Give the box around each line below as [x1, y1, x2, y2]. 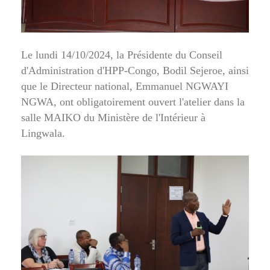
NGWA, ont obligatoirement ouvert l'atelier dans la [21, 95, 245, 108]
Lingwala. [21, 127, 65, 139]
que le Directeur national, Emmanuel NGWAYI [21, 80, 228, 92]
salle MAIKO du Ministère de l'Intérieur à [21, 111, 206, 124]
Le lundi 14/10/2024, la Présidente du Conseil [21, 48, 222, 61]
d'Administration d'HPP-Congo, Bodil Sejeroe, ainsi [21, 64, 249, 77]
